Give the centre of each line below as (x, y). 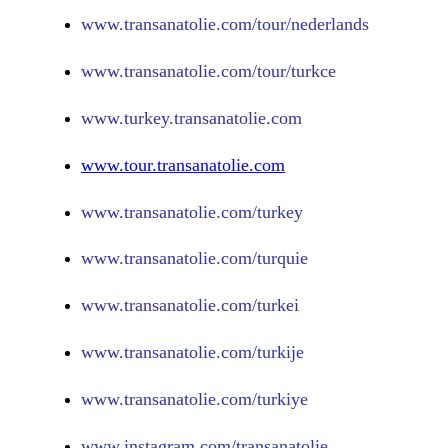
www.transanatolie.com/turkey (192, 211)
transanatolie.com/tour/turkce (230, 70)
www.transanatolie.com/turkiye (194, 399)
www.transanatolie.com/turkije (192, 352)
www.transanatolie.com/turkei (190, 305)
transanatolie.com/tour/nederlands (246, 23)
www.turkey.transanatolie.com (191, 117)
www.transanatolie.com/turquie (194, 258)
